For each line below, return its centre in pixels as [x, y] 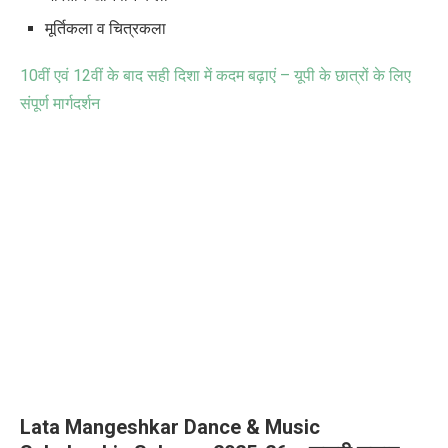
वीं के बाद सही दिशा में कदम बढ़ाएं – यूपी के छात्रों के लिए [251, 76]
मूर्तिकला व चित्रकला [105, 29]
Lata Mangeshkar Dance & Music [170, 427]
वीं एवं [55, 76]
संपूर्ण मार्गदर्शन [60, 104]
